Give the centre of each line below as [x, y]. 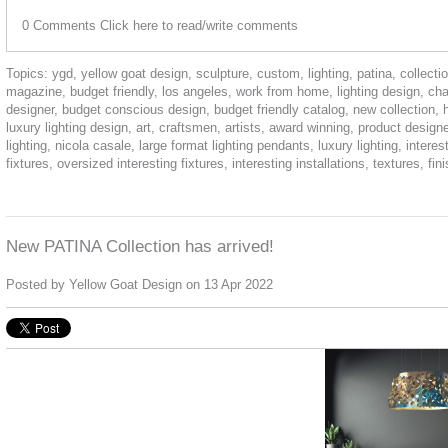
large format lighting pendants [224, 145]
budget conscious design [134, 109]
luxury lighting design [67, 127]
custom [278, 73]
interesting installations [298, 163]
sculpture [222, 73]
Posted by [37, 284]
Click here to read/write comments [199, 25]
